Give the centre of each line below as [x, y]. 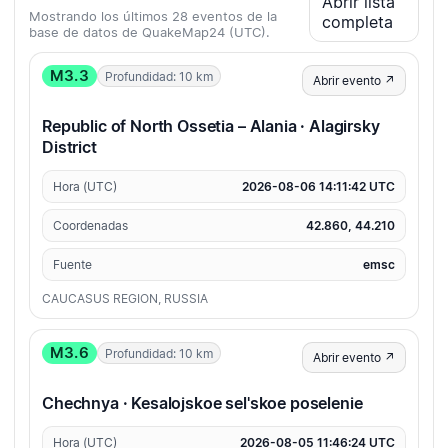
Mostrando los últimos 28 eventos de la [153, 16]
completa [357, 22]
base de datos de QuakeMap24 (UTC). [149, 32]
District [69, 147]
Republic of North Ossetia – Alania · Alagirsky [211, 126]
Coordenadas [90, 226]
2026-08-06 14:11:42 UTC [318, 187]
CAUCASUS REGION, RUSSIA [125, 299]
